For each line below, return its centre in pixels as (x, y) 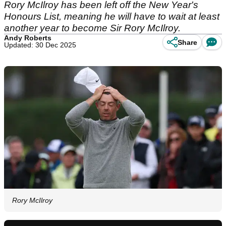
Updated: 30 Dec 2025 (40, 45)
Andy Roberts (28, 38)
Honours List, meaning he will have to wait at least (112, 16)
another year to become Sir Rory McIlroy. (92, 28)
